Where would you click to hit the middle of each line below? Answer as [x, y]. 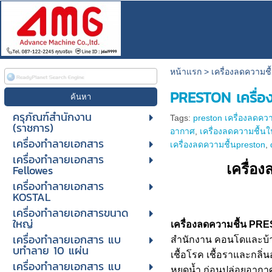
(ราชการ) [33, 128]
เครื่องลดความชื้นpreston [218, 144]
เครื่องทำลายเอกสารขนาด [70, 213]
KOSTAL [31, 197]
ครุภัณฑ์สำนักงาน [52, 117]
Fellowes [32, 170]
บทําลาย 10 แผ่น [50, 250]
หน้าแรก [185, 72]
